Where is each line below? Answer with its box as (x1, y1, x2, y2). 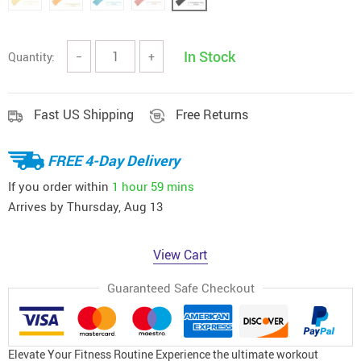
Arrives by (8, 198, 67, 214)
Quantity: (8, 48, 55, 64)
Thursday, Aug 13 (67, 198, 163, 214)
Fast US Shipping (34, 106, 134, 123)
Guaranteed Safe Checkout (106, 280, 255, 296)
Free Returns (176, 106, 248, 123)
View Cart (153, 246, 208, 263)
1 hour (112, 177, 147, 194)
